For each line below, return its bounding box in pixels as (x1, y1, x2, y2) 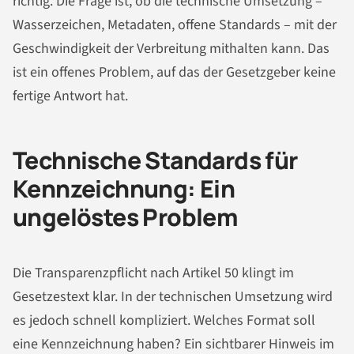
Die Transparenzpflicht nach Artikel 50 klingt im (13, 262, 294, 283)
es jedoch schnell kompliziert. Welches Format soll (13, 310, 315, 330)
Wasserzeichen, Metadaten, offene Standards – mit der (13, 15, 337, 36)
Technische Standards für (13, 144, 298, 177)
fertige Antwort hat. (13, 86, 128, 107)
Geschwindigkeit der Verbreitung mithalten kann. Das (13, 39, 330, 59)
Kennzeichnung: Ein (13, 172, 235, 205)
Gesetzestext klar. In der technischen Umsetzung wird (13, 286, 333, 307)
